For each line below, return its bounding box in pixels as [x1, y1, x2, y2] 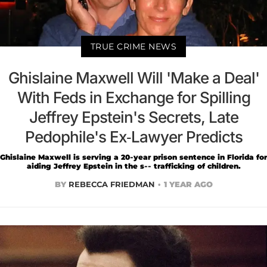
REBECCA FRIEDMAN [68, 179, 155, 189]
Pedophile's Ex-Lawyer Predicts [24, 127, 243, 146]
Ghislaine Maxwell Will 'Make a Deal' [8, 68, 259, 87]
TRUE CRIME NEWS [90, 41, 177, 52]
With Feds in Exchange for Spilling [17, 88, 250, 107]
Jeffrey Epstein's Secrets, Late [29, 107, 238, 126]
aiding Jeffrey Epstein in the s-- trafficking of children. [26, 161, 241, 170]
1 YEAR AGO [163, 179, 213, 189]
